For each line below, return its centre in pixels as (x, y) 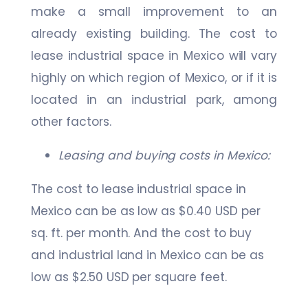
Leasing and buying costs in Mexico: (164, 156)
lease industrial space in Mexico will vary (154, 56)
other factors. (71, 122)
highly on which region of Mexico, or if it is (154, 78)
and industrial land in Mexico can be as (147, 255)
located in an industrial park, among (154, 100)
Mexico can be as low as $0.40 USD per (146, 211)
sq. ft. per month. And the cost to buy (141, 233)
